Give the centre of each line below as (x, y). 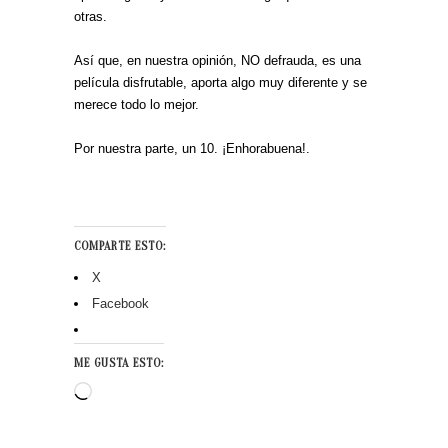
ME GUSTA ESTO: (119, 363)
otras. (90, 16)
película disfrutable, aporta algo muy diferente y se (220, 82)
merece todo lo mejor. (136, 104)
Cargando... (124, 393)
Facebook (120, 303)
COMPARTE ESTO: (120, 246)
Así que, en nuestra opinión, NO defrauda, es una (217, 60)
